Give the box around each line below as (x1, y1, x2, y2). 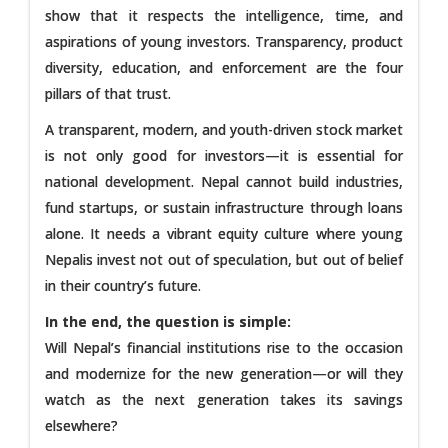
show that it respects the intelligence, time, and (45, 5, 403, 25)
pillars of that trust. (45, 83, 171, 103)
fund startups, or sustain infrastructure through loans (45, 197, 403, 217)
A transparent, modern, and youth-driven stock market (45, 119, 403, 139)
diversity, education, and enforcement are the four (45, 57, 403, 77)
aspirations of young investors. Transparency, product (45, 31, 403, 51)
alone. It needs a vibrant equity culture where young (45, 223, 403, 243)
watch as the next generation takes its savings (45, 389, 403, 409)
